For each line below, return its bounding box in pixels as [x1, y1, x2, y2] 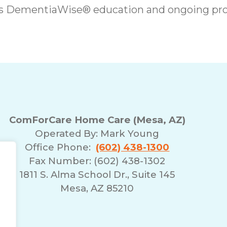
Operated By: [35, 127, 101, 139]
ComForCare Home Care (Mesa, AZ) [9, 113, 185, 126]
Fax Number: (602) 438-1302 [29, 155, 166, 167]
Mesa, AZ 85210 [60, 182, 134, 194]
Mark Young [100, 127, 160, 139]
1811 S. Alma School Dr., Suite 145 [19, 168, 175, 180]
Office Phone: [25, 141, 96, 153]
